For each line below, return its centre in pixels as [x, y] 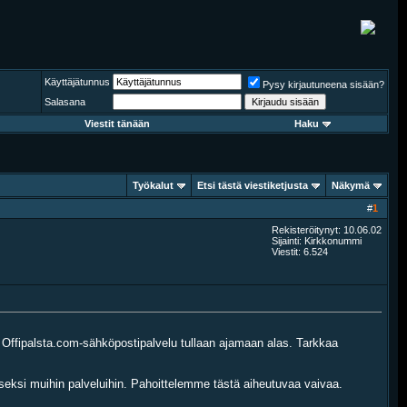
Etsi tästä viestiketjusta [253, 185]
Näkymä [351, 185]
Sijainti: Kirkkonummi [317, 241]
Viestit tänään [117, 124]
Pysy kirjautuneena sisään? [323, 84]
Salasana [65, 102]
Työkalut [153, 185]
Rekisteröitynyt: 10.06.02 [327, 230]
